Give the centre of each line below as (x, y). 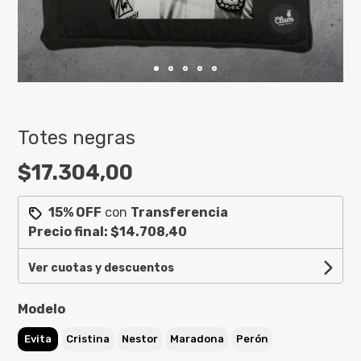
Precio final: (70, 232)
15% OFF (75, 213)
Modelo (42, 309)
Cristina (88, 339)
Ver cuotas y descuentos (102, 268)
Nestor (140, 339)
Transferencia (180, 213)
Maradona (197, 339)
